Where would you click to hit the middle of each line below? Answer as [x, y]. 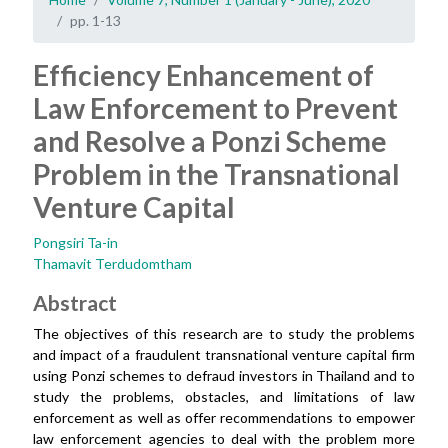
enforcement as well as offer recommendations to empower [224, 418]
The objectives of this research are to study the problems [224, 334]
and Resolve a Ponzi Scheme [210, 141]
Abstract [75, 303]
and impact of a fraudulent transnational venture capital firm [224, 355]
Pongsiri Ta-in [75, 243]
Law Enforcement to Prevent [215, 108]
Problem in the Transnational [216, 174]
